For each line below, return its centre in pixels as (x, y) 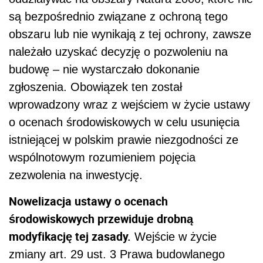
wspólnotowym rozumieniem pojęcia (102, 157)
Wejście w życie (174, 236)
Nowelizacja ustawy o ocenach (88, 201)
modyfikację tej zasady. (70, 236)
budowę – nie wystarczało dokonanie (104, 69)
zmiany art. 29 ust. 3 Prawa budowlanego (117, 254)
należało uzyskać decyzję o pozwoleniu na (118, 51)
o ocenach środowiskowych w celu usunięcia (124, 122)
